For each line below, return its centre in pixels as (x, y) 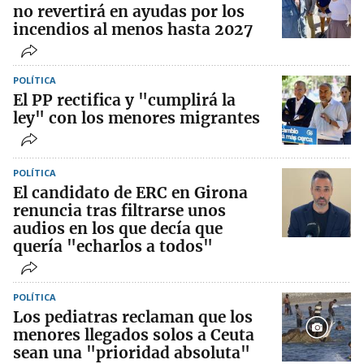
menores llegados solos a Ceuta (134, 335)
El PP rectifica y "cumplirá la (124, 100)
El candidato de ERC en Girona (130, 193)
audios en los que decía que (118, 229)
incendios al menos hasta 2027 (133, 30)
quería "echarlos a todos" (113, 247)
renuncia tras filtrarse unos (119, 211)
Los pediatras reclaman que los (133, 317)
